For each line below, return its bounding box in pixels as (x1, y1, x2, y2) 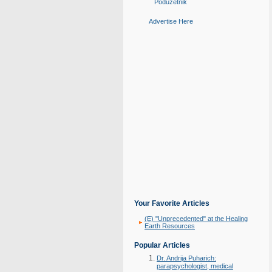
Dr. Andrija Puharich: (157, 254, 216, 262)
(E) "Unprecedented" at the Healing (144, 215, 248, 222)
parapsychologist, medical (157, 262, 233, 271)
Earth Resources (144, 222, 195, 229)
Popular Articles (134, 241, 190, 250)
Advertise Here (148, 18, 193, 25)
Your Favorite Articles (134, 199, 209, 208)
